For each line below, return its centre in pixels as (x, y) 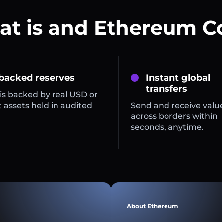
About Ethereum (153, 206)
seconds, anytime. (167, 127)
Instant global (178, 78)
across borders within (174, 116)
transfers (166, 89)
